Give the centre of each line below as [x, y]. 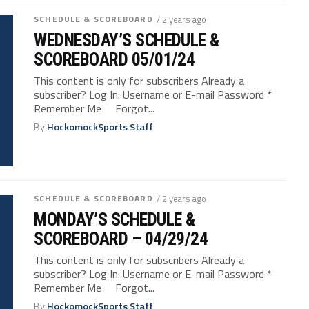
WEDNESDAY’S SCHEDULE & [127, 40]
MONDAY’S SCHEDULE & [114, 219]
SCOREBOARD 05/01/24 [114, 59]
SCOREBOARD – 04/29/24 [121, 238]
